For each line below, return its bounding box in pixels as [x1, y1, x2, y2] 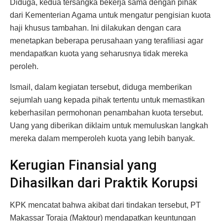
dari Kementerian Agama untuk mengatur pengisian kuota [10, 11, 211, 20]
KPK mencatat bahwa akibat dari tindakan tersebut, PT [10, 200, 201, 209]
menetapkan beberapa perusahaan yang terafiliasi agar [10, 37, 203, 45]
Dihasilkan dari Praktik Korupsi [10, 175, 198, 191]
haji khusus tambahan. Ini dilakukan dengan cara [10, 24, 181, 33]
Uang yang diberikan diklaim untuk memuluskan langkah [10, 121, 208, 130]
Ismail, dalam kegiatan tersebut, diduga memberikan [10, 83, 192, 92]
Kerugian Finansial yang [10, 157, 157, 174]
